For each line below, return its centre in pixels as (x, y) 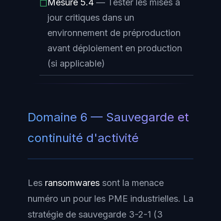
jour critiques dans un (91, 17)
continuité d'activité (83, 138)
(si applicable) (76, 63)
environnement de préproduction (114, 33)
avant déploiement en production (115, 48)
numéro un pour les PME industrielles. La (110, 198)
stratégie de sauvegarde (78, 214)
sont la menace (132, 183)
